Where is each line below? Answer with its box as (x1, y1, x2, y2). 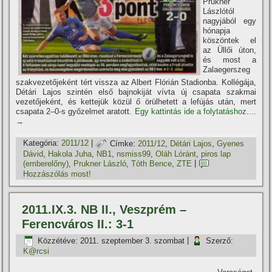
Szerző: (206, 236, 234, 245)
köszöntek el (203, 36, 256, 45)
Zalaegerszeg (203, 65, 251, 74)
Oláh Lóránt (155, 149, 197, 159)
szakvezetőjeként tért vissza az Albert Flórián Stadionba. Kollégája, (16, 78, 256, 87)
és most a (203, 55, 256, 64)
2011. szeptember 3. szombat (80, 236, 185, 245)
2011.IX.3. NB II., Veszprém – (22, 203, 187, 217)
